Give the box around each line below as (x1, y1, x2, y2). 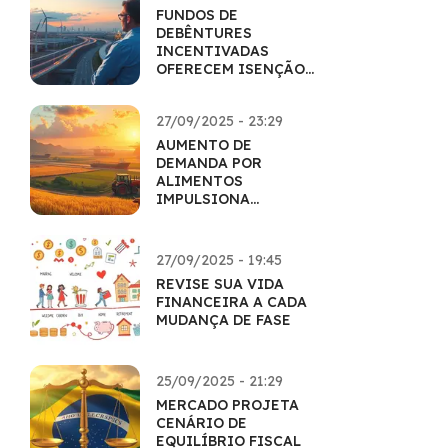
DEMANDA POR (156, 154, 262, 172)
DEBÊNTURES (156, 24, 252, 42)
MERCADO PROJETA (156, 396, 299, 414)
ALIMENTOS (156, 172, 243, 190)
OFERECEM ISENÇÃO (156, 60, 305, 78)
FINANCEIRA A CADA (156, 293, 307, 311)
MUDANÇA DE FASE (156, 311, 291, 329)
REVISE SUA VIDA (156, 275, 284, 293)
